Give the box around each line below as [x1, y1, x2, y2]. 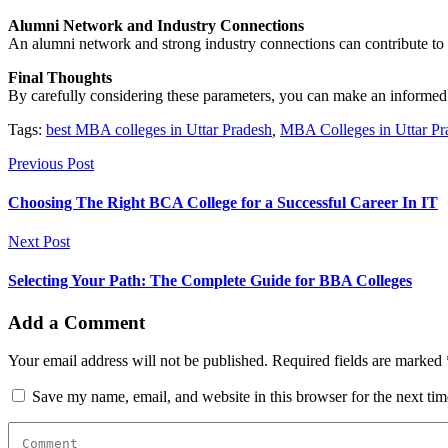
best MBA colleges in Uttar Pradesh [46, 120, 272, 138]
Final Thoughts [8, 68, 112, 86]
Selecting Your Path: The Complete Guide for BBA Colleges [8, 272, 412, 290]
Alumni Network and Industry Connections [8, 16, 304, 34]
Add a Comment [8, 311, 145, 333]
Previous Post [8, 154, 94, 172]
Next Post [8, 233, 70, 251]
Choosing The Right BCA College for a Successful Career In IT [8, 193, 438, 211]
